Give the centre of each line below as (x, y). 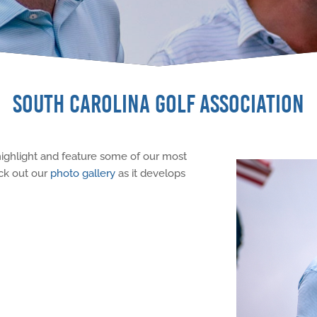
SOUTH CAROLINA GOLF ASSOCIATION (158, 104)
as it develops (150, 173)
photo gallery (83, 173)
